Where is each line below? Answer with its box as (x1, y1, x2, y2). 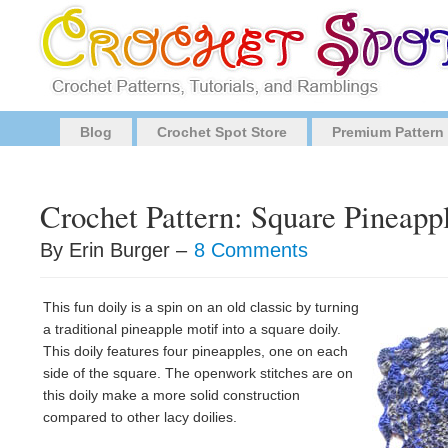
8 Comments (194, 239, 308, 261)
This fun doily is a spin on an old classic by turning (43, 299, 359, 315)
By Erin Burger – (40, 239, 193, 261)
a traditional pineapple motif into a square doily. (43, 321, 341, 337)
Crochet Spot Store (157, 124, 287, 140)
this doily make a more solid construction (43, 387, 300, 403)
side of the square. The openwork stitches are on (43, 365, 353, 381)
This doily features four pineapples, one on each (43, 343, 348, 359)
